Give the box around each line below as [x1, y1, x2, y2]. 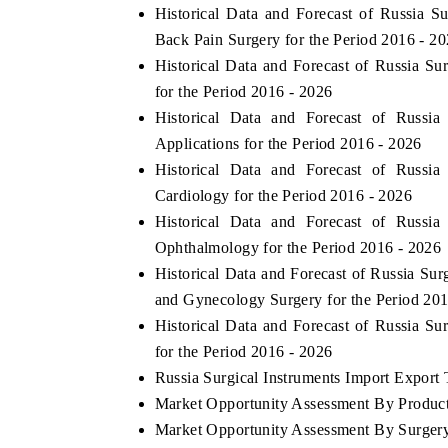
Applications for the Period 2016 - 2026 [154, 134, 422, 152]
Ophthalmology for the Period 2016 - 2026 [154, 238, 442, 256]
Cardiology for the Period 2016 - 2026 [154, 186, 413, 204]
